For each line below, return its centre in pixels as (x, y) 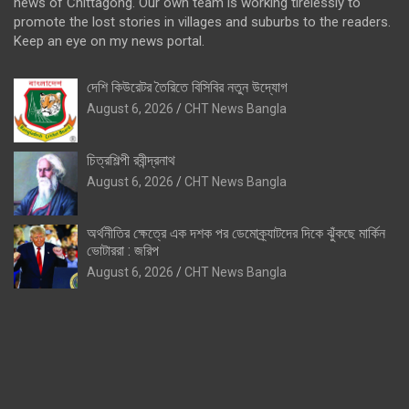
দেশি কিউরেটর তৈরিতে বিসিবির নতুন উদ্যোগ (187, 87)
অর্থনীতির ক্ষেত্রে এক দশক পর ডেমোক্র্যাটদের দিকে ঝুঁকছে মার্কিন (236, 233)
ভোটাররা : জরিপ (123, 250)
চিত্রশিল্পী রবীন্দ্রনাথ (131, 160)
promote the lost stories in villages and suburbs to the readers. (202, 21)
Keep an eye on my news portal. (109, 41)
